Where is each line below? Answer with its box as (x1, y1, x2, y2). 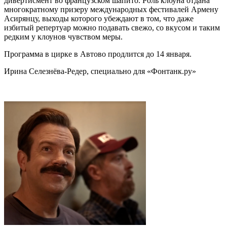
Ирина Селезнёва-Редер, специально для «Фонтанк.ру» (4, 66, 196, 75)
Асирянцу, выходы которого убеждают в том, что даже (4, 14, 194, 23)
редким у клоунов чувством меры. (4, 32, 123, 41)
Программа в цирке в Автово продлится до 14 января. (4, 49, 192, 58)
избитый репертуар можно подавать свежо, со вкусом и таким (4, 23, 220, 32)
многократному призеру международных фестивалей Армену (4, 5, 218, 14)
